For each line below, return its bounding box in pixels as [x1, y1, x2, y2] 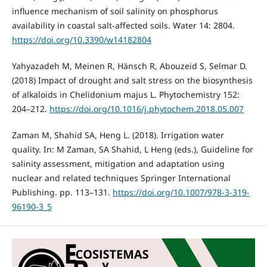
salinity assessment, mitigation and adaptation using [11, 157, 225, 169]
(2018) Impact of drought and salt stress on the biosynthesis [11, 74, 253, 86]
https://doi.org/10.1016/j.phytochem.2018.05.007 [49, 103, 244, 114]
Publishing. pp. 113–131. [11, 186, 113, 198]
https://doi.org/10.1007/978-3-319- [112, 186, 250, 198]
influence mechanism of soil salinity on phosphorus [11, 5, 218, 17]
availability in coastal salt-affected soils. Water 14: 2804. [11, 19, 235, 31]
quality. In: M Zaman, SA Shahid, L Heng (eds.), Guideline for [11, 143, 253, 155]
